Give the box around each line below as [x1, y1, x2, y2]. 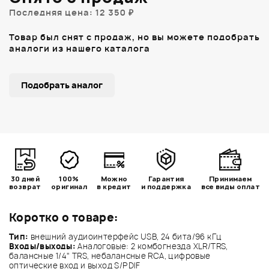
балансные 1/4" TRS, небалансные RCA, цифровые [9, 250, 211, 261]
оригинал [51, 181, 88, 191]
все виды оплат [201, 181, 260, 191]
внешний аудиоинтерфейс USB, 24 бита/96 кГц [28, 231, 222, 242]
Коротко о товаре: [9, 210, 119, 225]
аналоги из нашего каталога [9, 42, 150, 54]
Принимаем [209, 174, 252, 183]
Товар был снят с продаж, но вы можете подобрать [9, 31, 260, 43]
